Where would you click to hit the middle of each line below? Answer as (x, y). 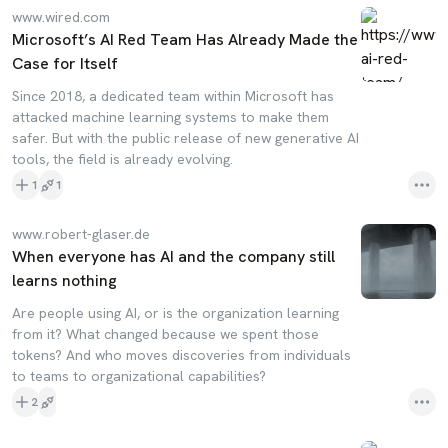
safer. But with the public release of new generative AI (185, 138)
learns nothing (64, 280)
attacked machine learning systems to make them (170, 117)
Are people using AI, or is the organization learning (175, 313)
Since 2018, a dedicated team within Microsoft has (173, 96)
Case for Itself (65, 63)
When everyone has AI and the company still (173, 256)
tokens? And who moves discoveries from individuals (181, 355)
